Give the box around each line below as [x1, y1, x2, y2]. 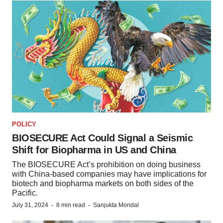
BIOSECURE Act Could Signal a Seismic [12, 132, 193, 144]
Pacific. [12, 189, 38, 198]
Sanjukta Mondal [93, 202, 139, 209]
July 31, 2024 [12, 202, 48, 209]
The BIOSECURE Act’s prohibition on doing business [12, 160, 201, 169]
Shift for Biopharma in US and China [12, 144, 176, 156]
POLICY [12, 120, 36, 128]
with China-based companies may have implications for [12, 170, 207, 179]
